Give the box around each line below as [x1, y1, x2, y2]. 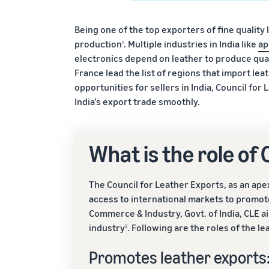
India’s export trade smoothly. [74, 95, 200, 107]
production [74, 38, 122, 50]
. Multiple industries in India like [124, 38, 258, 50]
